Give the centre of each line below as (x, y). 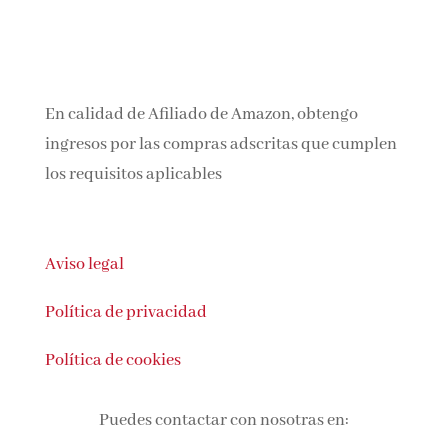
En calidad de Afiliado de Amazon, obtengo (201, 115)
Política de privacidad (125, 313)
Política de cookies (112, 361)
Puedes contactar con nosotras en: (223, 421)
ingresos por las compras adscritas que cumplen (220, 145)
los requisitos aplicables (133, 175)
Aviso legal (84, 265)
